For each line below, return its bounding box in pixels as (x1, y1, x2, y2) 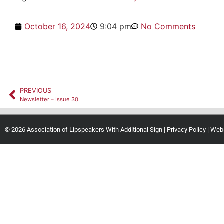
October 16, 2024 (24, 21, 90, 31)
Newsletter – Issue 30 (20, 96, 78, 103)
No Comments (141, 21, 195, 31)
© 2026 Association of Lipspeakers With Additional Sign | (5, 125, 167, 133)
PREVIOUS (20, 87, 51, 95)
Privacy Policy (167, 125, 206, 133)
